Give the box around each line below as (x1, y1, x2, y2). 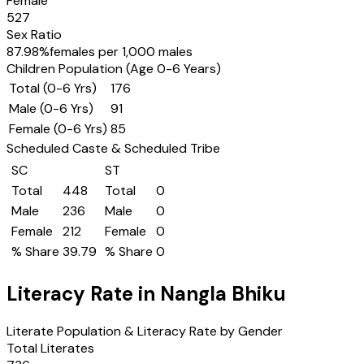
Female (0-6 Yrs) (9, 120, 107, 137)
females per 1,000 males (50, 43, 193, 60)
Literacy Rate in (6, 280, 160, 306)
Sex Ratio (6, 26, 62, 43)
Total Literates (6, 339, 94, 357)
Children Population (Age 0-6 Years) (6, 60, 221, 77)
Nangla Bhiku (160, 280, 286, 306)
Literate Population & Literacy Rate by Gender (6, 322, 283, 340)
